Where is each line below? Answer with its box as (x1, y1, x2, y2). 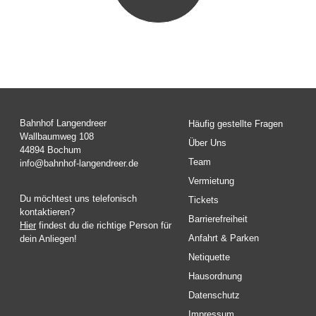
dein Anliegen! (20, 233, 77, 245)
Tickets (188, 195, 219, 206)
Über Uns (188, 138, 227, 149)
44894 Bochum (20, 145, 81, 156)
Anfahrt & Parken (188, 233, 260, 244)
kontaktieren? (20, 207, 75, 218)
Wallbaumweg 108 (20, 131, 94, 142)
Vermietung (188, 176, 235, 187)
